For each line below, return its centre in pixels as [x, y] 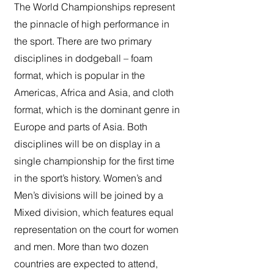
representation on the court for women [96, 230]
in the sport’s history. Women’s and [88, 178]
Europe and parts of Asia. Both [81, 127]
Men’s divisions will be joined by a [89, 195]
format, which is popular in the [80, 76]
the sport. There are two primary [83, 41]
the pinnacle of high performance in [92, 24]
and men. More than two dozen [81, 247]
